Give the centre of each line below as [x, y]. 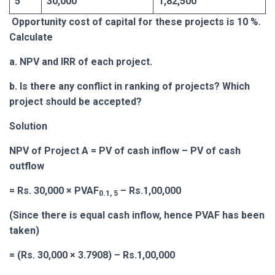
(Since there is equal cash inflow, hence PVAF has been [137, 215]
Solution [28, 126]
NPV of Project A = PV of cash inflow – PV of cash [125, 150]
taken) [24, 230]
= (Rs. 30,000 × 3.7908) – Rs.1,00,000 [92, 255]
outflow [27, 166]
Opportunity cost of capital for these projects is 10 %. [135, 21]
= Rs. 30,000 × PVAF [54, 190]
